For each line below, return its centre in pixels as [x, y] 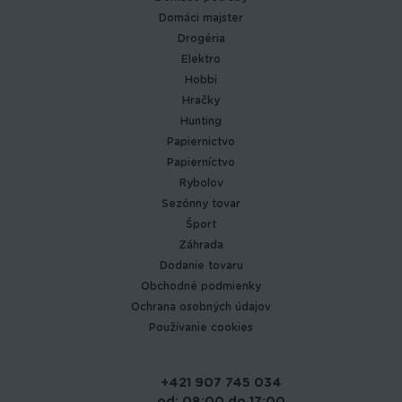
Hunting [201, 122]
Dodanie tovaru [201, 266]
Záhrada [201, 245]
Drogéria [201, 39]
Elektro [201, 60]
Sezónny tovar [201, 204]
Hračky [201, 101]
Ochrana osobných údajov [201, 307]
